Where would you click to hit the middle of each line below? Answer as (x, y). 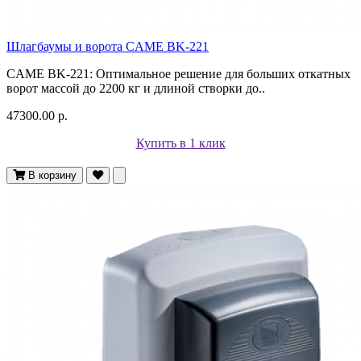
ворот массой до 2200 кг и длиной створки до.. (136, 88)
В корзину (52, 175)
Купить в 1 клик (180, 143)
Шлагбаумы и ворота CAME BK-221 (108, 46)
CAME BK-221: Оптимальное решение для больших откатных (178, 73)
